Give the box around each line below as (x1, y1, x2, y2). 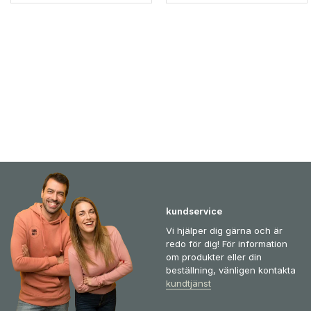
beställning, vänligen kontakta (166, 264, 296, 276)
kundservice (166, 206, 222, 217)
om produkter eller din (166, 251, 262, 263)
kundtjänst (166, 278, 211, 289)
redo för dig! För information (166, 238, 287, 250)
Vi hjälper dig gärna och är (166, 225, 283, 237)
